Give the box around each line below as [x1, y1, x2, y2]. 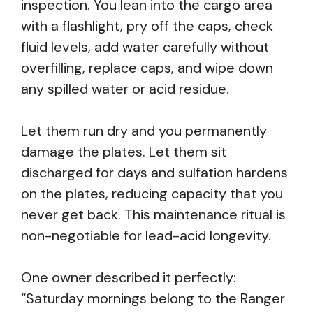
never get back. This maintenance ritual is [21, 205, 286, 224]
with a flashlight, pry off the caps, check [21, 17, 273, 35]
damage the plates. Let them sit [21, 143, 226, 161]
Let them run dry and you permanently [21, 122, 267, 140]
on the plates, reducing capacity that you [21, 184, 283, 203]
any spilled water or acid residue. [21, 80, 229, 98]
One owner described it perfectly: [21, 268, 236, 286]
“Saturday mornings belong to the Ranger [21, 289, 285, 307]
